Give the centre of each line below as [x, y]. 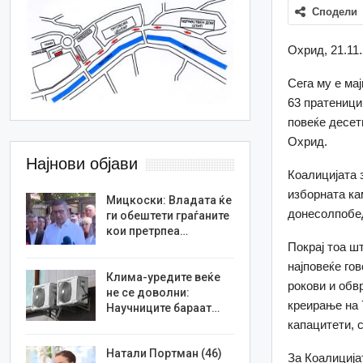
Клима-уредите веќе [164, 277]
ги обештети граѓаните [168, 216]
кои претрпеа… [147, 231]
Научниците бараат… [163, 307]
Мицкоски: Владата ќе [169, 201]
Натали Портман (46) [164, 354]
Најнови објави [82, 164]
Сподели [335, 12]
